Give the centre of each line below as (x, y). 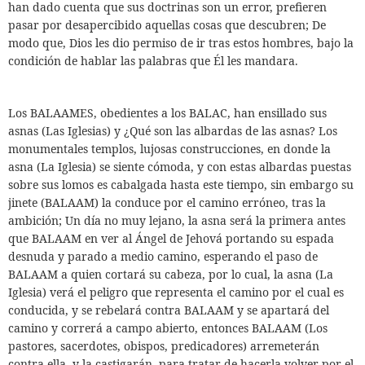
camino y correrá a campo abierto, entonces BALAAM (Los (168, 328)
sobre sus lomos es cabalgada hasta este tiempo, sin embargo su (181, 185)
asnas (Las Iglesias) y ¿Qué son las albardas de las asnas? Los (173, 131)
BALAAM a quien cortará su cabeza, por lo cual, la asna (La (171, 274)
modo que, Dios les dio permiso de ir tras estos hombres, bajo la (181, 43)
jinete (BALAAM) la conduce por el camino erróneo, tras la (167, 202)
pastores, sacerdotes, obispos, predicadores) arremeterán (164, 346)
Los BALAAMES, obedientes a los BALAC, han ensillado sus (167, 113)
